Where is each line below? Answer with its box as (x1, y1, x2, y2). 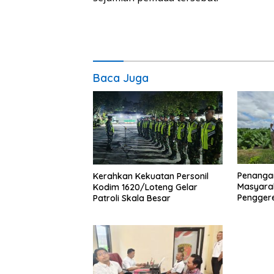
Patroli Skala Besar (93, 192, 171, 204)
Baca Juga (93, 71, 149, 86)
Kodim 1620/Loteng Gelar (93, 181, 198, 193)
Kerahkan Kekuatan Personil (93, 170, 209, 182)
